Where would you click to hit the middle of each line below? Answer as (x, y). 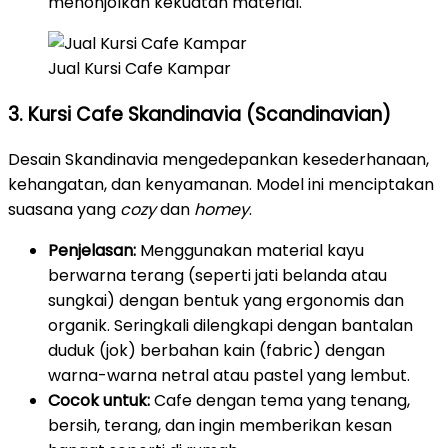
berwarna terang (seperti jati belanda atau (217, 276)
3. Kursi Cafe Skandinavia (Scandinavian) (199, 114)
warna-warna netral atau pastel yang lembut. (229, 376)
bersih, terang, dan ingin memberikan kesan (220, 426)
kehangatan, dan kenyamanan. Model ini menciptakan (221, 185)
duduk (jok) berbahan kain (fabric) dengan (216, 351)
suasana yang (64, 210)
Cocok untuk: (99, 401)
